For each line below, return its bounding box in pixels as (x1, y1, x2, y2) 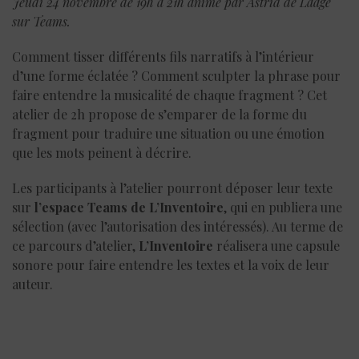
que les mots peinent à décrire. (12, 143, 192, 161)
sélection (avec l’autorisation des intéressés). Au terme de (12, 217, 343, 235)
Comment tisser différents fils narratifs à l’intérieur (12, 47, 314, 65)
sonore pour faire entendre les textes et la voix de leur (12, 256, 329, 273)
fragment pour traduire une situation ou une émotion (12, 124, 325, 142)
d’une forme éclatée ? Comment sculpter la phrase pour (12, 67, 341, 84)
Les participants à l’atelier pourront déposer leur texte (12, 179, 333, 196)
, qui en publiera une (224, 198, 342, 216)
